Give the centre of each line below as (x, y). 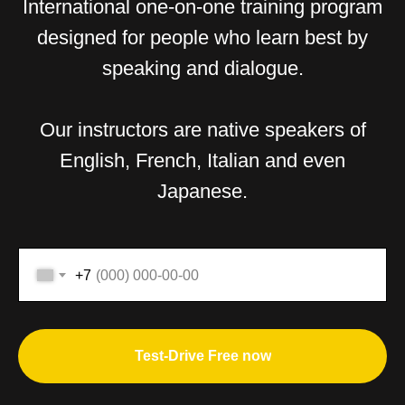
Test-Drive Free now (202, 355)
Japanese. (202, 191)
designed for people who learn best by (202, 38)
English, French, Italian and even (202, 160)
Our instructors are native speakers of (202, 130)
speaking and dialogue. (202, 68)
